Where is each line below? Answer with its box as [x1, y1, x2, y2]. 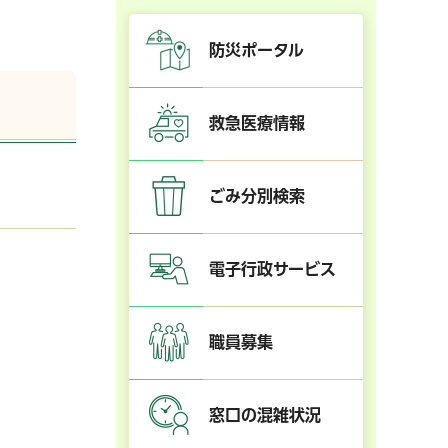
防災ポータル [209, 41, 304, 58]
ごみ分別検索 [209, 187, 305, 204]
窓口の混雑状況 [209, 406, 321, 423]
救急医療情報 [209, 114, 305, 131]
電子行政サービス [209, 260, 336, 277]
